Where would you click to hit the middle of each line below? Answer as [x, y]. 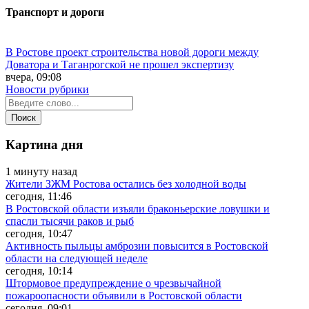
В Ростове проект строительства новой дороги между [132, 52]
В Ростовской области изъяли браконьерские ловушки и [138, 209]
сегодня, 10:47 [39, 234]
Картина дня [44, 145]
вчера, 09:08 [33, 77]
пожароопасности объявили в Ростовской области [124, 296]
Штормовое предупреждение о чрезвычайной [113, 283]
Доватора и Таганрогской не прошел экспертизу [120, 64]
